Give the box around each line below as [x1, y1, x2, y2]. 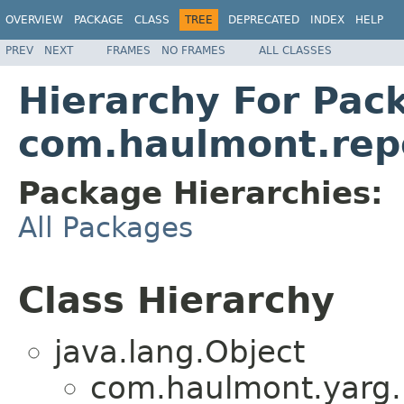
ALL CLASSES [259, 43, 332, 57]
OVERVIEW [5, 14, 63, 26]
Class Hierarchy [18, 279, 335, 321]
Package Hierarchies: [18, 174, 383, 211]
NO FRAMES [161, 43, 225, 57]
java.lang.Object [54, 334, 305, 371]
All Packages [18, 210, 193, 243]
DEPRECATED [228, 14, 299, 26]
